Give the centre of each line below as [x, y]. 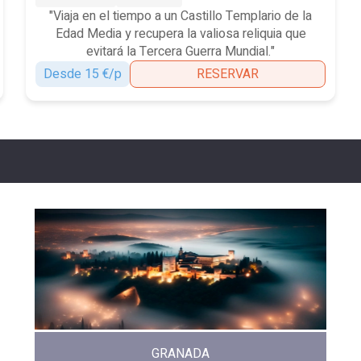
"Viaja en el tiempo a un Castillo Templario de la [180, 16]
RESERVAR [228, 74]
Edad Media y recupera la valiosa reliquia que [180, 33]
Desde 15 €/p [82, 74]
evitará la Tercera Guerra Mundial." [180, 51]
